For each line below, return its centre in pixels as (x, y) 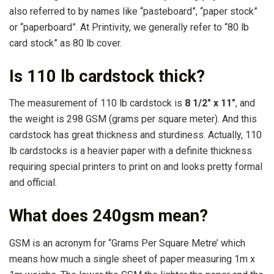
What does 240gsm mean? (109, 216)
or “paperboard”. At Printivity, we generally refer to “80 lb (129, 28)
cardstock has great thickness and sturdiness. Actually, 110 (135, 135)
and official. (33, 183)
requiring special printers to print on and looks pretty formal (136, 167)
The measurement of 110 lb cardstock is (97, 103)
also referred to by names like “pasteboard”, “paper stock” (133, 12)
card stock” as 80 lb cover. (65, 43)
